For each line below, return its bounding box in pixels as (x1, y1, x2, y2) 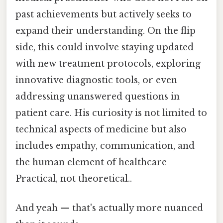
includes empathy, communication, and (15, 140, 195, 151)
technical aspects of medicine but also (15, 123, 187, 135)
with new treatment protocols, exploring (15, 58, 201, 69)
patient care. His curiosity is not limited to (15, 107, 207, 118)
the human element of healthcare (15, 156, 167, 168)
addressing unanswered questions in (15, 91, 180, 102)
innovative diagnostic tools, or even (15, 74, 177, 86)
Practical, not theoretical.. (15, 173, 132, 184)
